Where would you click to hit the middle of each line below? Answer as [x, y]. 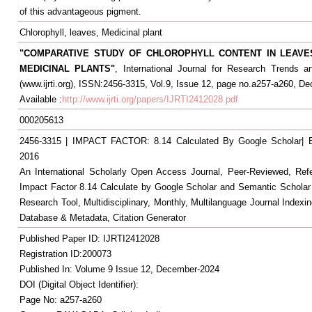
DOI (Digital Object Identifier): [79, 284]
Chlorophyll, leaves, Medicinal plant [91, 32]
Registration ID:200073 [65, 254]
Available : [41, 99]
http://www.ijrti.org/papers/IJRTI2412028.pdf [150, 99]
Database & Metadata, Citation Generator [103, 218]
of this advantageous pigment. [80, 11]
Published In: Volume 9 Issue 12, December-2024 [119, 269]
